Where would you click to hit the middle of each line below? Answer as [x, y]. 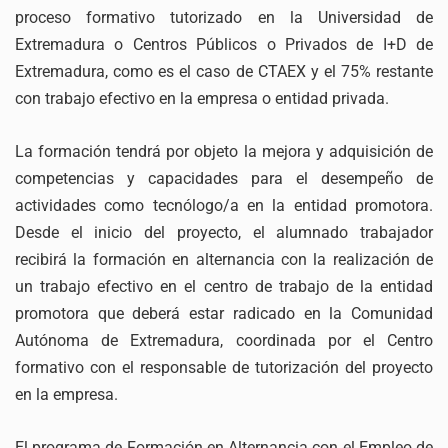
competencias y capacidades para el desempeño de [224, 178]
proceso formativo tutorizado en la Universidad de [224, 17]
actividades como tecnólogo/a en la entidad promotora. [224, 205]
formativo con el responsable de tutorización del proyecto [224, 367]
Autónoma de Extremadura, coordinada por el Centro [224, 340]
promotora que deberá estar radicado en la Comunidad [224, 313]
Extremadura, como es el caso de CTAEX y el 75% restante [224, 71]
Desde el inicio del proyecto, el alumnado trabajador [224, 232]
